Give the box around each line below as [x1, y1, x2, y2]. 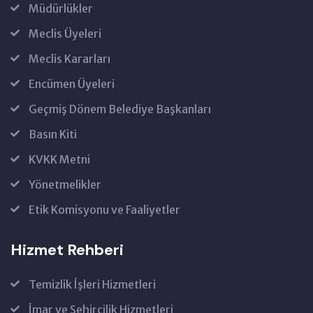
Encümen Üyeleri [29, 77, 115, 92]
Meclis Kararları [29, 52, 110, 66]
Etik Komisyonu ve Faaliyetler [29, 203, 180, 217]
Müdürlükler [29, 1, 93, 16]
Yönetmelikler [29, 177, 101, 192]
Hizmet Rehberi [10, 240, 124, 261]
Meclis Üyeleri [29, 27, 101, 41]
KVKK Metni [29, 152, 90, 167]
